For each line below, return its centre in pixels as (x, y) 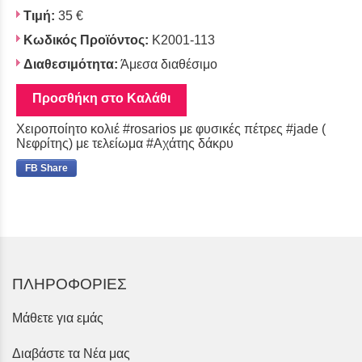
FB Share (46, 168)
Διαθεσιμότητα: (71, 64)
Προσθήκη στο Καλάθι (101, 98)
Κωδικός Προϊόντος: (86, 40)
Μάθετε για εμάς (58, 318)
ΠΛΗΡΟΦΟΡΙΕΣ (69, 284)
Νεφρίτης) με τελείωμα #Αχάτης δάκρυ (125, 143)
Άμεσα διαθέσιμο (169, 64)
